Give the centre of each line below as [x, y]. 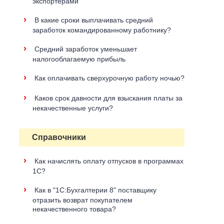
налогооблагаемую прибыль [79, 59]
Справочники [59, 137]
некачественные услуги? [73, 108]
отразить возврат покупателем [82, 200]
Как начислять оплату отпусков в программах [109, 161]
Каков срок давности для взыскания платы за [108, 98]
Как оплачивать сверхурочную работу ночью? [109, 78]
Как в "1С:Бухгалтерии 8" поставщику [95, 190]
